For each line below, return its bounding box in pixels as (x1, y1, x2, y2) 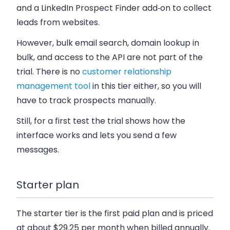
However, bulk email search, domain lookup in (16, 36, 199, 49)
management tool (16, 80, 90, 92)
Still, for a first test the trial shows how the (16, 114, 185, 127)
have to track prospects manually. (16, 94, 156, 106)
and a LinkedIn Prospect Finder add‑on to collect (16, 2, 212, 14)
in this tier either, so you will (90, 80, 201, 92)
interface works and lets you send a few (16, 129, 177, 141)
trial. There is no (16, 65, 80, 78)
